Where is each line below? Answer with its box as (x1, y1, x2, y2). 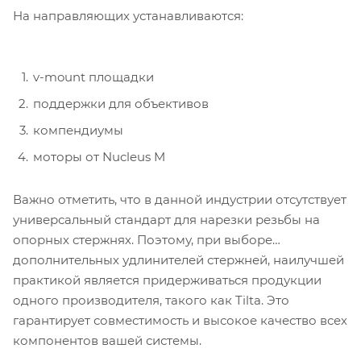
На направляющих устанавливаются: (13, 8, 243, 24)
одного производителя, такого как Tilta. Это (13, 293, 289, 309)
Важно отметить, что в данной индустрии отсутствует (13, 192, 346, 208)
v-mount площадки (33, 69, 154, 85)
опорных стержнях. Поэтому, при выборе (13, 232, 272, 248)
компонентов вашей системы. (13, 333, 201, 349)
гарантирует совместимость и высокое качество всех (13, 313, 347, 329)
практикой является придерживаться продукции (13, 272, 322, 288)
